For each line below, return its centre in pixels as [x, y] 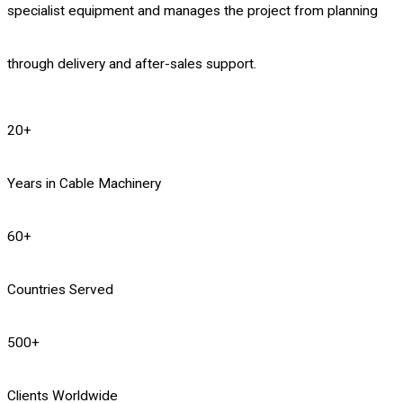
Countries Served [60, 290]
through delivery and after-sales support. [132, 63]
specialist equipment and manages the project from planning [193, 10]
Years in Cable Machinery [84, 184]
